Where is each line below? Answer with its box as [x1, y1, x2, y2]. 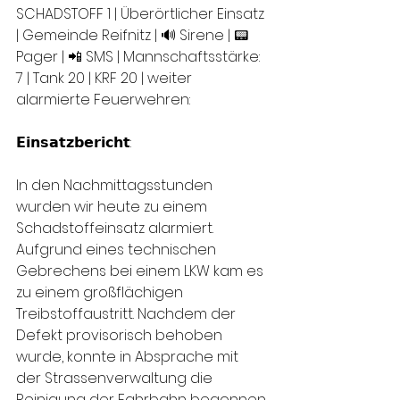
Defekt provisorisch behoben [16, 325, 226, 346]
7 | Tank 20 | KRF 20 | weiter [16, 68, 196, 88]
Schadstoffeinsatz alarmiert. [16, 218, 217, 238]
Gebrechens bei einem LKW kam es [16, 261, 267, 281]
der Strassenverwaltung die [16, 368, 216, 388]
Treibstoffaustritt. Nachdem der [16, 304, 239, 324]
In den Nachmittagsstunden [16, 175, 216, 196]
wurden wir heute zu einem [16, 196, 211, 217]
